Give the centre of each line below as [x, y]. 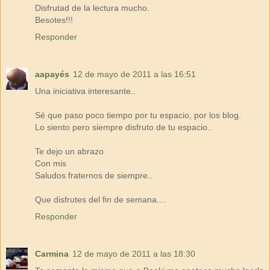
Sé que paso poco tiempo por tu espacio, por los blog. [138, 115]
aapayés [52, 74]
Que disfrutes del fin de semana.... [101, 199]
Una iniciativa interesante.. [85, 91]
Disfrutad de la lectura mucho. [92, 8]
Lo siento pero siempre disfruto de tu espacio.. [124, 127]
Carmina [52, 253]
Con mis [51, 163]
